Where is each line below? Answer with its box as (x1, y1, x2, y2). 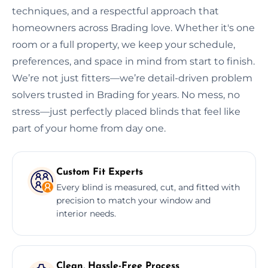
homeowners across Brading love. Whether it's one (12, 22, 255, 33)
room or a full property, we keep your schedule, (12, 38, 235, 50)
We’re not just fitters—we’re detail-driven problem (12, 72, 252, 84)
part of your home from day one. (12, 122, 166, 134)
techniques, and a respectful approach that (12, 5, 219, 17)
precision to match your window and (56, 194, 211, 206)
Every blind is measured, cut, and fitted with (56, 181, 240, 193)
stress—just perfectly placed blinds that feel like (12, 105, 240, 117)
